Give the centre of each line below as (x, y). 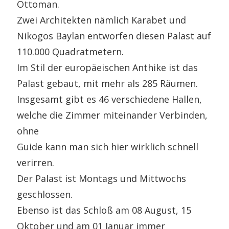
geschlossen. (45, 194)
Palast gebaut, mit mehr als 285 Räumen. (108, 83)
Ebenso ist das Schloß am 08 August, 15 (104, 210)
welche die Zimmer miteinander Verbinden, (112, 115)
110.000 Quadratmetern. (71, 51)
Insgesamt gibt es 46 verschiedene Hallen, (110, 99)
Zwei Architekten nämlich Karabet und (102, 20)
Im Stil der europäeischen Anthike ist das (108, 67)
